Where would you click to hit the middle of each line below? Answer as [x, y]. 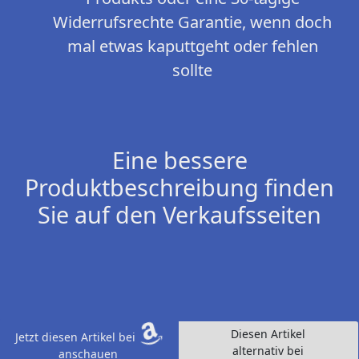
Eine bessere [179, 160]
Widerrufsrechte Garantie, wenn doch [192, 22]
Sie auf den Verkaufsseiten [179, 215]
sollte [192, 71]
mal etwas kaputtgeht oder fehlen [192, 46]
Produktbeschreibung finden [179, 188]
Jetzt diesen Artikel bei [77, 337]
